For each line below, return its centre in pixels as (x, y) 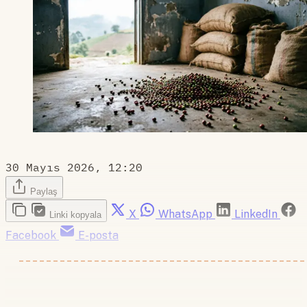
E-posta (98, 236)
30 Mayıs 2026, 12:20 (74, 168)
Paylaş (44, 192)
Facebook (31, 236)
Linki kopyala (75, 215)
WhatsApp (185, 214)
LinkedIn (256, 214)
